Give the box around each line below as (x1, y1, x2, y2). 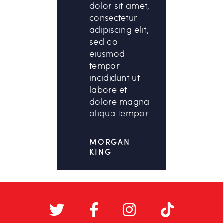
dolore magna (89, 95, 150, 107)
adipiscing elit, (89, 23, 149, 35)
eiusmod (89, 47, 125, 59)
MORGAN (89, 136, 130, 147)
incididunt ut (89, 71, 140, 83)
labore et (89, 83, 127, 95)
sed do (89, 35, 118, 47)
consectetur (89, 11, 138, 23)
